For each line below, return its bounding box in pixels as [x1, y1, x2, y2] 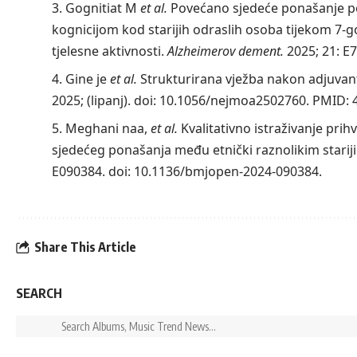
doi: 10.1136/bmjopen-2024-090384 [108, 163, 319, 181]
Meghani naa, [65, 120, 147, 138]
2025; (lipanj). [51, 92, 134, 110]
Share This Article [34, 238, 136, 255]
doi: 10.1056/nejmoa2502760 [133, 92, 306, 110]
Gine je [65, 70, 110, 88]
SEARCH [16, 285, 62, 302]
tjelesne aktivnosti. [51, 42, 167, 61]
